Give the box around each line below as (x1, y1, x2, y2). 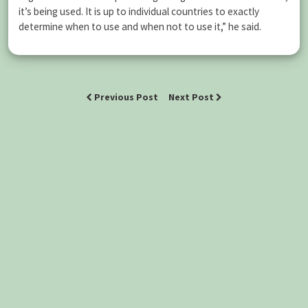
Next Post (168, 91, 216, 104)
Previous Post (92, 91, 160, 104)
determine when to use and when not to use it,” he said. (19, 20, 261, 33)
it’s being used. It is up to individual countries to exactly (19, 5, 259, 18)
